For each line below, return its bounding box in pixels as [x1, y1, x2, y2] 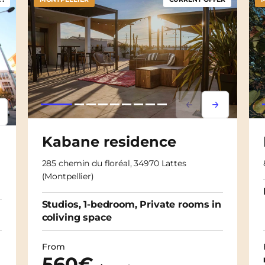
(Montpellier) [41, 170, 94, 182]
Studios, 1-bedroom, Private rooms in [41, 198, 221, 210]
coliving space [41, 211, 112, 223]
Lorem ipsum [177, 104, 241, 115]
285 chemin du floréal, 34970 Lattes [41, 157, 186, 169]
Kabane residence [41, 132, 176, 150]
